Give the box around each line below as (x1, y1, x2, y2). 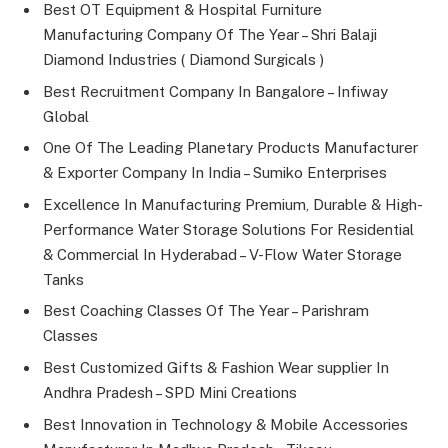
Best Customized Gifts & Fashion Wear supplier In (43, 359, 389, 377)
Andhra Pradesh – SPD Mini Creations (43, 384, 297, 402)
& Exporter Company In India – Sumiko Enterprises (43, 164, 387, 182)
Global (43, 107, 89, 125)
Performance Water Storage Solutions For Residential (43, 220, 414, 238)
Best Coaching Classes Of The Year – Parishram (43, 302, 369, 320)
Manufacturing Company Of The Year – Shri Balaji (43, 26, 377, 44)
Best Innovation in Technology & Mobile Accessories (43, 415, 408, 433)
